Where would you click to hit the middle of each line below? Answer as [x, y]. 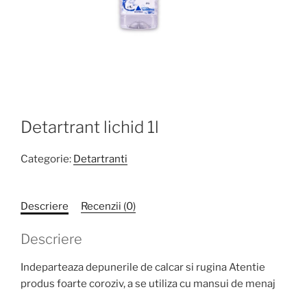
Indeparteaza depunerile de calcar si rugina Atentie [143, 267]
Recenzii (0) [108, 206]
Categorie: [47, 159]
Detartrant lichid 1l [90, 127]
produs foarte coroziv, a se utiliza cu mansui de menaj [148, 284]
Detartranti [100, 159]
